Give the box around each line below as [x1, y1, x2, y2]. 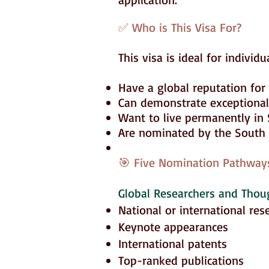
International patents [118, 236, 227, 251]
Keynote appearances [118, 219, 228, 234]
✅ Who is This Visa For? [118, 20, 241, 35]
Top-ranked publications [118, 253, 244, 268]
